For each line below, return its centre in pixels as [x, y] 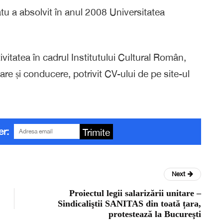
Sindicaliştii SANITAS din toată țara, [129, 204]
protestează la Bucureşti [155, 214]
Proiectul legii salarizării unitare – [135, 193]
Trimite [96, 133]
